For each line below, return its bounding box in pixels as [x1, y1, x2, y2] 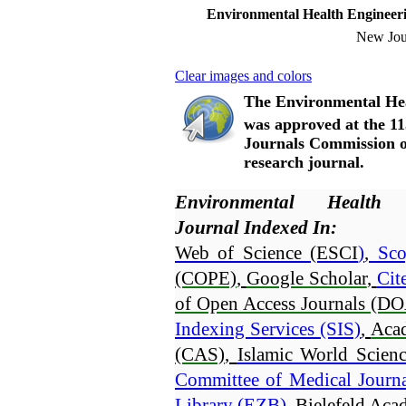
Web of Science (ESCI [175, 243, 359, 263]
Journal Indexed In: [175, 217, 337, 237]
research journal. [244, 152, 364, 171]
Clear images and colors [175, 68, 312, 83]
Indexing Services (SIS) [175, 319, 362, 339]
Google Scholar [246, 268, 367, 288]
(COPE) [175, 268, 237, 288]
